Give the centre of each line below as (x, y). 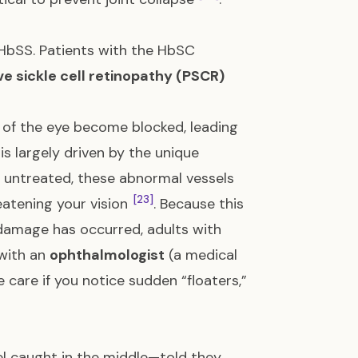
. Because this (199, 204)
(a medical (201, 255)
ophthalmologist (107, 255)
